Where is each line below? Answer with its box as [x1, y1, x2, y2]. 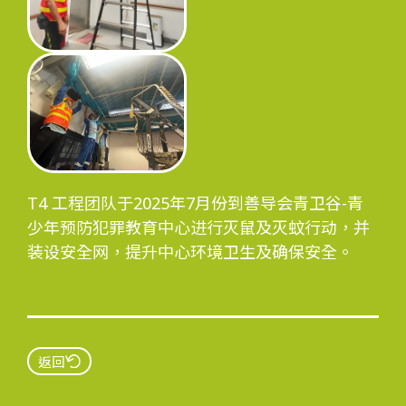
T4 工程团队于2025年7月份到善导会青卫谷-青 [27, 192, 363, 215]
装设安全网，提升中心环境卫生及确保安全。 [27, 241, 353, 264]
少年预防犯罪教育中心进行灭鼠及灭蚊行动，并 [27, 217, 370, 239]
